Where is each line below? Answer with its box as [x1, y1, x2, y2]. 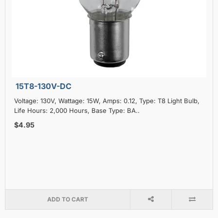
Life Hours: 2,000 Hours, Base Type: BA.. [14, 106, 140, 114]
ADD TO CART [47, 195, 88, 203]
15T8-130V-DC [16, 81, 72, 91]
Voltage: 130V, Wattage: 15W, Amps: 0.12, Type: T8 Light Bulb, [14, 96, 200, 105]
